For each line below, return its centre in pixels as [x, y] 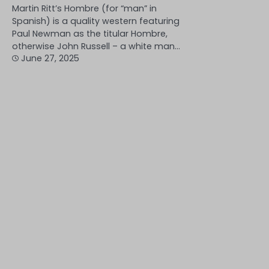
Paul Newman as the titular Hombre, [90, 33]
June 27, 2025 [50, 58]
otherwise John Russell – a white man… [96, 46]
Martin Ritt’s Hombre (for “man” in [84, 8]
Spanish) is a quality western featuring [96, 21]
